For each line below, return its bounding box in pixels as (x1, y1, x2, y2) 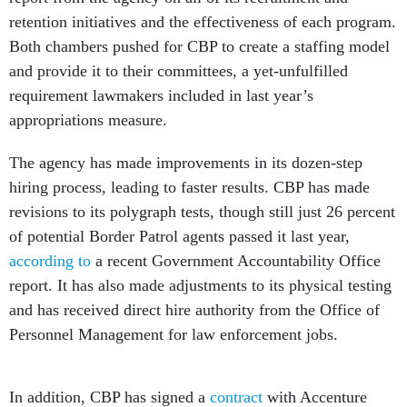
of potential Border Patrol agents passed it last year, (9, 227, 350, 245)
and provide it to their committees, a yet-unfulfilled (9, 62, 348, 80)
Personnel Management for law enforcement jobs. (9, 325, 338, 343)
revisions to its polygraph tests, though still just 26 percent (9, 203, 395, 221)
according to (9, 252, 91, 270)
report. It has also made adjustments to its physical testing (9, 276, 392, 294)
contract (210, 368, 263, 386)
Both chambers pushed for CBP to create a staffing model (9, 37, 390, 55)
